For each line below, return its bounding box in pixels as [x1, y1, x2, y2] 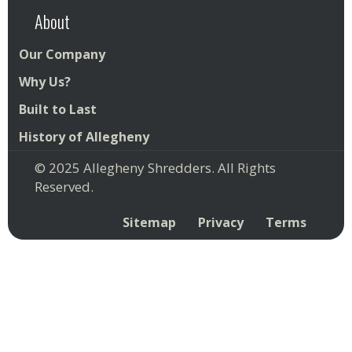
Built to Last [19, 101, 97, 119]
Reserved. [35, 178, 93, 196]
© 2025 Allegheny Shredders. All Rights [35, 159, 276, 178]
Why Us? [19, 73, 71, 91]
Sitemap [123, 213, 176, 231]
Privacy [198, 214, 244, 232]
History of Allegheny [19, 128, 149, 146]
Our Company [19, 46, 105, 64]
